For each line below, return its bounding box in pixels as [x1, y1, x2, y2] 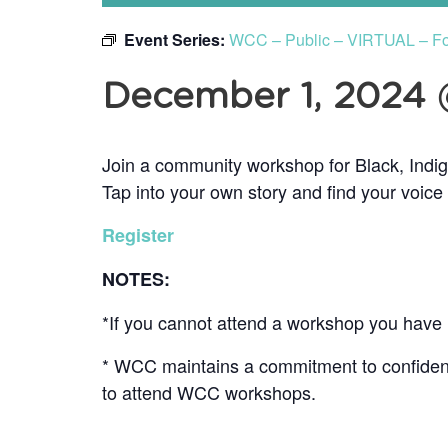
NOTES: [102, 266, 170, 292]
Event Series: [124, 28, 229, 51]
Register [102, 222, 174, 248]
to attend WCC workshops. [102, 379, 316, 405]
